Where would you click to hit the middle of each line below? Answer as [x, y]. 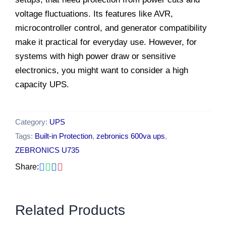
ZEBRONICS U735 [47, 150]
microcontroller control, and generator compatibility [111, 28]
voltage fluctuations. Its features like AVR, [94, 14]
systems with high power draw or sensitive [95, 56]
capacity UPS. [42, 84]
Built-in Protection [64, 136]
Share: [27, 167]
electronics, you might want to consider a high [102, 70]
